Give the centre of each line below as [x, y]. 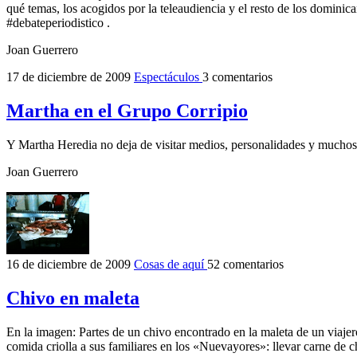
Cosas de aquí [171, 265]
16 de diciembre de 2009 [70, 265]
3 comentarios [237, 77]
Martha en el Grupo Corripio [127, 111]
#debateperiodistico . [58, 23]
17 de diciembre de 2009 [70, 77]
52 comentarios [245, 265]
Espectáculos [168, 77]
